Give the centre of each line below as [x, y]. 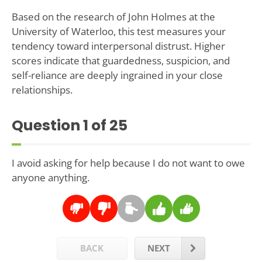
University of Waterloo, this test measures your [118, 32]
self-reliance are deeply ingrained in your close [117, 75]
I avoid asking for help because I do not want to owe [128, 163]
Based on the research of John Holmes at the [113, 17]
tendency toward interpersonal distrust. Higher [118, 46]
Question [47, 126]
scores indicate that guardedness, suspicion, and [120, 61]
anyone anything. [50, 178]
